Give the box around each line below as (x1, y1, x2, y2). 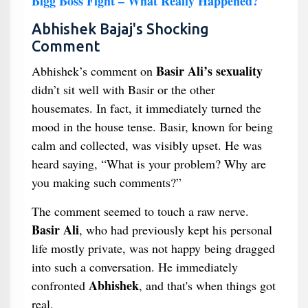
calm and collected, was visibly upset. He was (31, 137, 262, 153)
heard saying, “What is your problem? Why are (31, 155, 266, 172)
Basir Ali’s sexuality (155, 62, 263, 80)
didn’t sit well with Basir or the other (31, 81, 215, 98)
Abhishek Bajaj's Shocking (31, 21, 209, 37)
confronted (31, 277, 89, 294)
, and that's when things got (138, 277, 276, 294)
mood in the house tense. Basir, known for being (31, 118, 273, 135)
